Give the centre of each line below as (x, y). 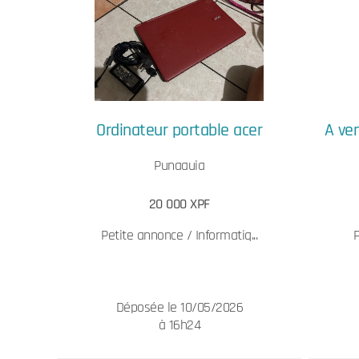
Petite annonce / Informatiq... (179, 235)
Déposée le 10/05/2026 (179, 307)
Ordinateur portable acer (179, 130)
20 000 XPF (179, 204)
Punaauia (179, 165)
